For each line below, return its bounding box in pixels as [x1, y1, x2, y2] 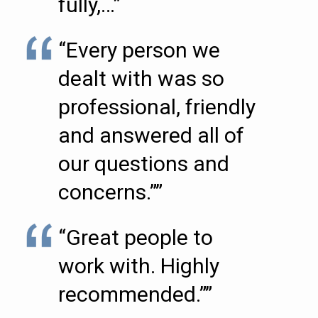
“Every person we [58, 38, 220, 62]
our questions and [58, 151, 229, 176]
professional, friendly [58, 94, 256, 119]
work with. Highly [58, 253, 219, 278]
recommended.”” [58, 282, 212, 307]
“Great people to [58, 225, 213, 250]
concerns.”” [58, 180, 163, 204]
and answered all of [58, 123, 244, 148]
